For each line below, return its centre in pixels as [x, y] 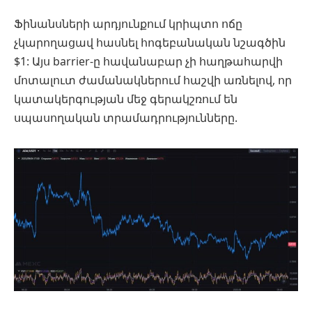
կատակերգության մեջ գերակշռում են [126, 99]
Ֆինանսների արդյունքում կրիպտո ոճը [128, 24]
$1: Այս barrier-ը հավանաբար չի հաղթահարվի [148, 62]
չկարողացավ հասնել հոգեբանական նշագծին [150, 43]
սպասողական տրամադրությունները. [126, 118]
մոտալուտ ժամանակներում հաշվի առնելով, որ [153, 80]
